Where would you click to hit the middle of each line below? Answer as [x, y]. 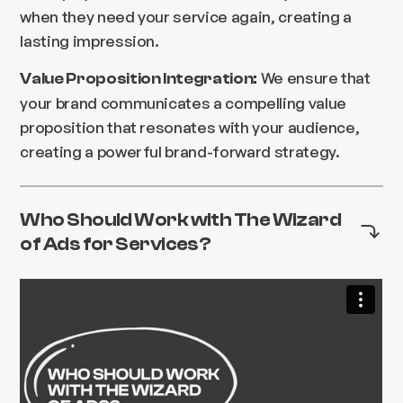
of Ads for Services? [116, 243]
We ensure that [314, 78]
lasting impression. [90, 41]
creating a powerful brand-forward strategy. [180, 152]
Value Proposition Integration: [139, 79]
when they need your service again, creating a [186, 17]
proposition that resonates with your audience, [190, 127]
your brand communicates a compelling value [183, 103]
